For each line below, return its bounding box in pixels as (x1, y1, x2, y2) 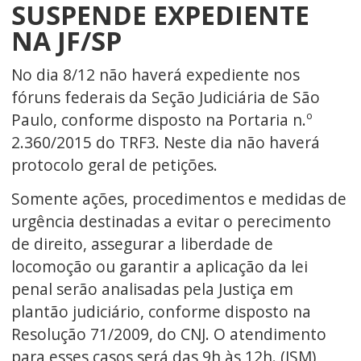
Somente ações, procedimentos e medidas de (10, 188, 346, 210)
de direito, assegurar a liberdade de (10, 233, 273, 255)
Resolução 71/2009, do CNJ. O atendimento (10, 323, 326, 346)
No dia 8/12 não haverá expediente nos (10, 63, 300, 85)
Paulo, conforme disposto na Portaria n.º (10, 108, 313, 131)
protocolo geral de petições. (10, 153, 218, 176)
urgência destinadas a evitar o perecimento (10, 210, 331, 233)
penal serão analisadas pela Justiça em (10, 278, 293, 301)
